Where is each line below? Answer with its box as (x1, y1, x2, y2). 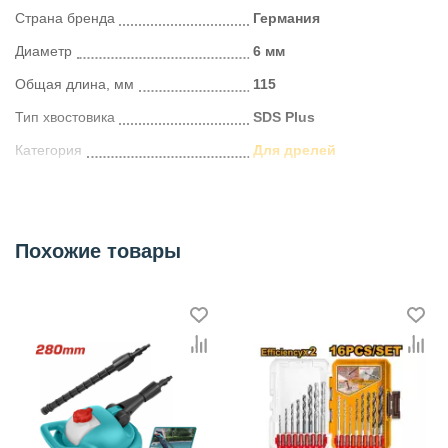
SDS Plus (253, 108, 315, 125)
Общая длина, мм (15, 75, 134, 92)
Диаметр (15, 42, 72, 59)
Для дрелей (253, 141, 336, 158)
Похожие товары (15, 239, 181, 262)
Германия (253, 9, 320, 26)
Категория (15, 141, 82, 158)
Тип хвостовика (15, 108, 115, 125)
